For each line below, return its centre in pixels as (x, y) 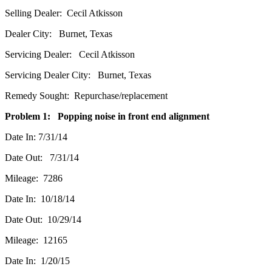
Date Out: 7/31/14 (42, 157)
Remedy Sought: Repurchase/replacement (86, 95)
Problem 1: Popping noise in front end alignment (107, 116)
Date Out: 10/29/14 (43, 219)
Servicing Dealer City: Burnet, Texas (78, 75)
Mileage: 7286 (34, 178)
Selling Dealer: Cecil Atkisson (64, 13)
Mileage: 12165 (36, 240)
